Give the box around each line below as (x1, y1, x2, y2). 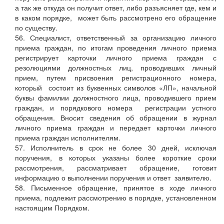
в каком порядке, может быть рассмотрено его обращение (15, 12, 216, 23)
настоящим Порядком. (15, 202, 89, 213)
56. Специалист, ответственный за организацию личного (15, 32, 216, 43)
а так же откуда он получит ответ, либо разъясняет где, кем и (15, 2, 216, 13)
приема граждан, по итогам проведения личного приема (15, 42, 216, 53)
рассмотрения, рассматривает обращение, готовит (15, 162, 216, 173)
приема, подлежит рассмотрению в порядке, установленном (15, 192, 216, 203)
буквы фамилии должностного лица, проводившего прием (15, 92, 216, 103)
